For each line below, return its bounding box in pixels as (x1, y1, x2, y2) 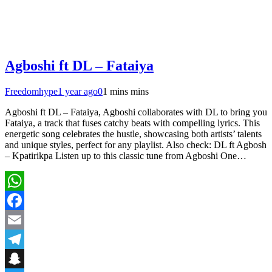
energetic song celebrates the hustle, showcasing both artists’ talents (5, 129, 262, 140)
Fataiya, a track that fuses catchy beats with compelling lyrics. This (5, 118, 260, 129)
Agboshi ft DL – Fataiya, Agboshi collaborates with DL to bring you (5, 107, 267, 118)
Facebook (5, 214, 42, 225)
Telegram (5, 253, 41, 264)
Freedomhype (5, 86, 58, 97)
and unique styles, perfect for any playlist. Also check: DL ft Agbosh (5, 140, 267, 151)
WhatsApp (5, 195, 46, 206)
